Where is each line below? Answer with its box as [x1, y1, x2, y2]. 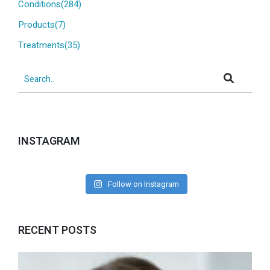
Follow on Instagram [108, 178, 180, 190]
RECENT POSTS [18, 222, 96, 239]
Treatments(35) [18, 39, 80, 52]
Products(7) [18, 18, 66, 32]
